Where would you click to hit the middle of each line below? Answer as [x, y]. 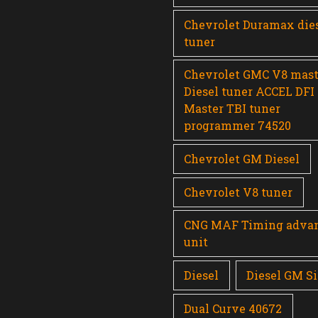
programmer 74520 [238, 125]
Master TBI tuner [232, 108]
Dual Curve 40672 [233, 308]
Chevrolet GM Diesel [242, 158]
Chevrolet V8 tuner [238, 192]
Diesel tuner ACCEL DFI [250, 91]
